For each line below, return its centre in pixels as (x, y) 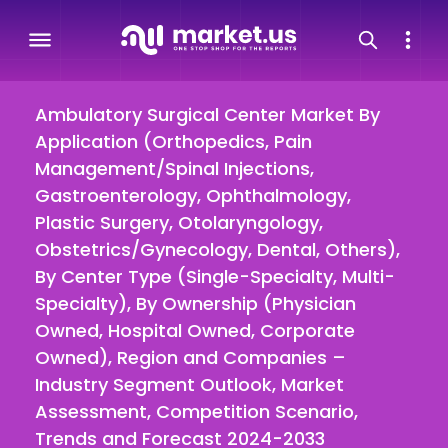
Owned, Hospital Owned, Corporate (195, 330)
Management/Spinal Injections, (174, 168)
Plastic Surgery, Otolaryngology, (179, 222)
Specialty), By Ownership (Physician (195, 303)
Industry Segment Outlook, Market (189, 384)
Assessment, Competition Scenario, (196, 411)
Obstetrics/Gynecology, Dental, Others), (217, 249)
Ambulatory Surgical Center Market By (207, 114)
